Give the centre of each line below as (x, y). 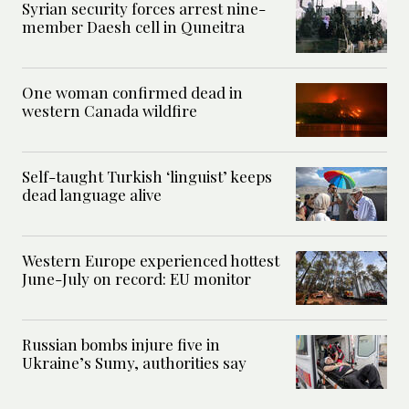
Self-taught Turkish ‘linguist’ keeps (147, 177)
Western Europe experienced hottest (151, 261)
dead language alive (92, 195)
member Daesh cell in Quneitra (133, 27)
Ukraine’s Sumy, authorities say (134, 363)
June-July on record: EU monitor (136, 279)
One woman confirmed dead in (132, 93)
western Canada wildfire (110, 111)
